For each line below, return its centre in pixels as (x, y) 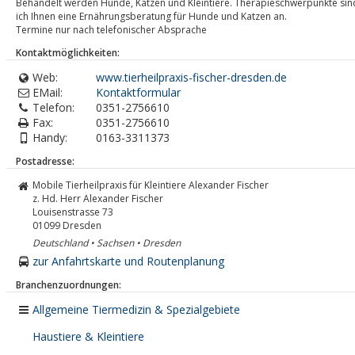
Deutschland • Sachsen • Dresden (107, 242)
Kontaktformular (138, 92)
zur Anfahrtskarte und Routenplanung (128, 261)
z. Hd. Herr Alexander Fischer (98, 198)
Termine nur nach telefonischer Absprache (111, 29)
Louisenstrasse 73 (73, 212)
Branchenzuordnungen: (69, 284)
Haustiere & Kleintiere (88, 336)
